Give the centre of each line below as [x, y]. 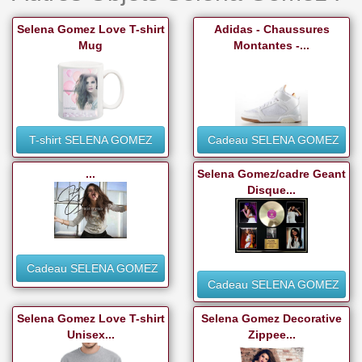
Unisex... [90, 335]
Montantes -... [271, 45]
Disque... [271, 190]
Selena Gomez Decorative [271, 318]
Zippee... [271, 335]
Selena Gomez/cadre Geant [271, 174]
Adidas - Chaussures [271, 29]
